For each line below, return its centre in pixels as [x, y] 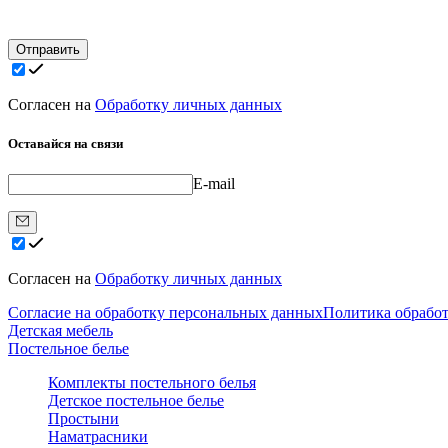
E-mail [214, 184]
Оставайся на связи [65, 144]
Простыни [83, 418]
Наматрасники [98, 436]
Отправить [48, 49]
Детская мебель [60, 330]
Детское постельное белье [136, 400]
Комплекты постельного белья [152, 382]
